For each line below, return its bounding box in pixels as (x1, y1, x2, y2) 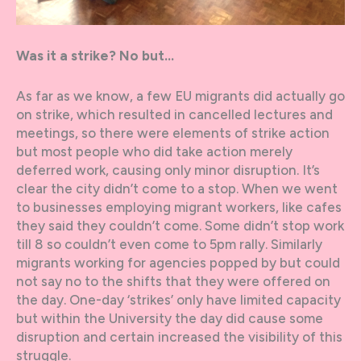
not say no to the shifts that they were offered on (16, 273, 330, 290)
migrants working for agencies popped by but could (16, 255, 340, 272)
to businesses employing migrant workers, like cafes (16, 199, 342, 216)
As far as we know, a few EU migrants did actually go (16, 88, 345, 105)
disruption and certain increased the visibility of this (16, 329, 342, 346)
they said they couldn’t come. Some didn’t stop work (16, 218, 344, 234)
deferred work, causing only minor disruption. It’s (16, 162, 320, 179)
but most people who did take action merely (16, 143, 293, 160)
